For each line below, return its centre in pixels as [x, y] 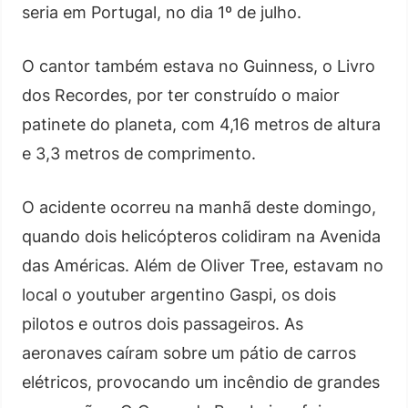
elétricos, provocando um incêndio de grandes [201, 382]
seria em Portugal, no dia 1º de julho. [162, 12]
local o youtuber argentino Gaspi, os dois [179, 294]
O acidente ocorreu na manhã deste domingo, [199, 207]
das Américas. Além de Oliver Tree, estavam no [203, 265]
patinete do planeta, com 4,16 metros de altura [201, 124]
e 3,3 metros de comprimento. [139, 153]
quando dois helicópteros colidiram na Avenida [201, 236]
